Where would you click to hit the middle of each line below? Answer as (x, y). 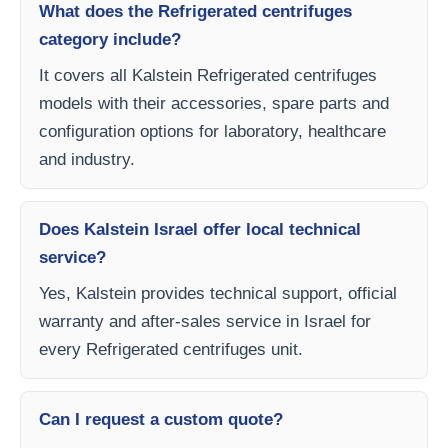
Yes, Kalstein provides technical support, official (218, 293)
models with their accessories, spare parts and (214, 103)
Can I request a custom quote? (161, 419)
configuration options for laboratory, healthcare (212, 131)
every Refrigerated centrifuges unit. (171, 349)
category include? (110, 39)
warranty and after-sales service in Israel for (205, 321)
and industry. (87, 159)
